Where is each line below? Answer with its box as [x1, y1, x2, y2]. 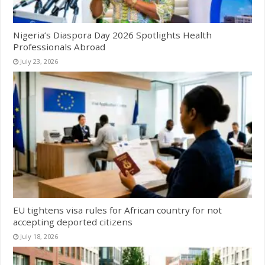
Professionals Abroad [13, 40, 106, 53]
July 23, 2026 [20, 56, 59, 66]
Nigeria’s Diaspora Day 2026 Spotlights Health [13, 28, 212, 41]
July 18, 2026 [20, 232, 59, 241]
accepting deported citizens [13, 216, 133, 228]
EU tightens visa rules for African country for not [13, 204, 222, 216]
